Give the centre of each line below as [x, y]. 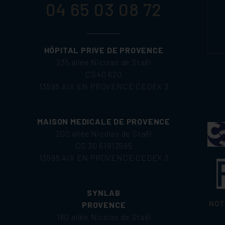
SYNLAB [104, 193]
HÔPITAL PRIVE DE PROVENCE [104, 50]
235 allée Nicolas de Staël [104, 62]
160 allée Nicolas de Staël [104, 217]
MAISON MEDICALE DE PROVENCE [104, 122]
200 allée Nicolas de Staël [104, 134]
